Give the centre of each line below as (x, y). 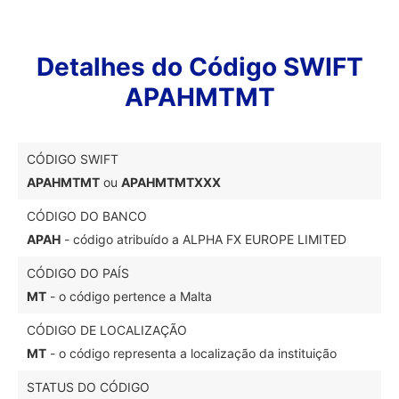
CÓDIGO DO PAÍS (78, 273)
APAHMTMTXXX (171, 182)
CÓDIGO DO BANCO (87, 216)
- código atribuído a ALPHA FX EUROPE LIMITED (204, 239)
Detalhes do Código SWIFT (199, 67)
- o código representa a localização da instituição (191, 353)
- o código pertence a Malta (129, 296)
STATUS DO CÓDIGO (88, 387)
